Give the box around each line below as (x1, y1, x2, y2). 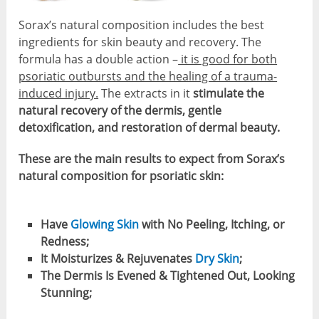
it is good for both (178, 51, 278, 68)
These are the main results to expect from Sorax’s (19, 151, 286, 167)
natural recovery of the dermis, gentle (19, 103, 222, 119)
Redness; (40, 234, 89, 250)
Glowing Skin (70, 216, 139, 233)
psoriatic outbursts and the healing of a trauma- (19, 68, 278, 85)
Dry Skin (194, 251, 239, 267)
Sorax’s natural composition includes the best (19, 17, 265, 33)
